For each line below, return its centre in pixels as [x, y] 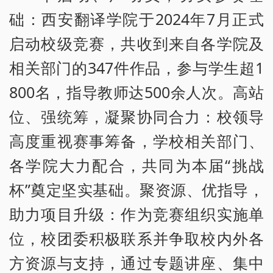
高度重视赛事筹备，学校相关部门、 [136, 141]
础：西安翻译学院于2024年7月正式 [136, 19]
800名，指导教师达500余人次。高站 [136, 92]
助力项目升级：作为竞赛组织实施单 [136, 214]
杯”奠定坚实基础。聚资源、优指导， [136, 190]
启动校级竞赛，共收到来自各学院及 [136, 44]
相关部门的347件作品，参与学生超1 [136, 68]
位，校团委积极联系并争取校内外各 [136, 239]
